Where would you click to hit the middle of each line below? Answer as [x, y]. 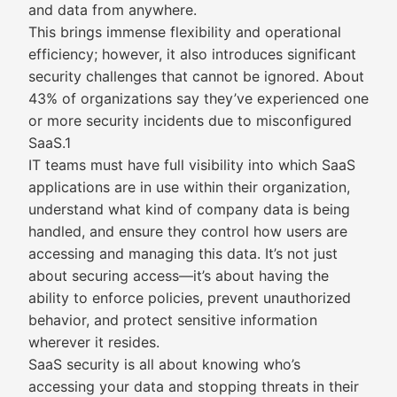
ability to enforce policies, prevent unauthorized [190, 298]
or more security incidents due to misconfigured [190, 121]
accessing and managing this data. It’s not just [183, 253]
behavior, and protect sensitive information [173, 320]
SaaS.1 [50, 143]
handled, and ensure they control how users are [188, 231]
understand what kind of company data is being [189, 209]
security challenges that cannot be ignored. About [196, 76]
